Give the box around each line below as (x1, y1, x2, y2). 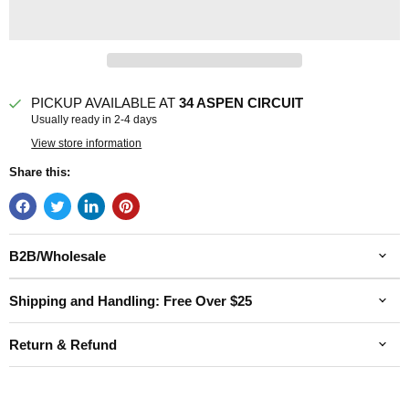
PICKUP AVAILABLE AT (31, 95, 180, 111)
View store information (31, 136, 142, 150)
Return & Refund (9, 336, 117, 352)
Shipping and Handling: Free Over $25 (9, 292, 252, 309)
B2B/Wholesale (9, 247, 106, 264)
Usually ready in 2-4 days (31, 113, 158, 127)
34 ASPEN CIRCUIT (179, 95, 304, 111)
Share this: (9, 164, 70, 179)
